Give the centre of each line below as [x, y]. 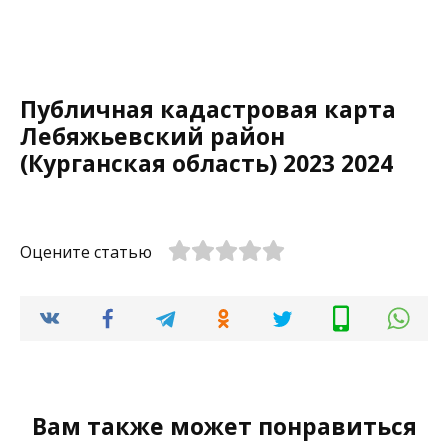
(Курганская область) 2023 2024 [206, 163]
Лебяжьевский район [152, 136]
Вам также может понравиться [224, 426]
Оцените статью [86, 252]
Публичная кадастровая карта [208, 109]
